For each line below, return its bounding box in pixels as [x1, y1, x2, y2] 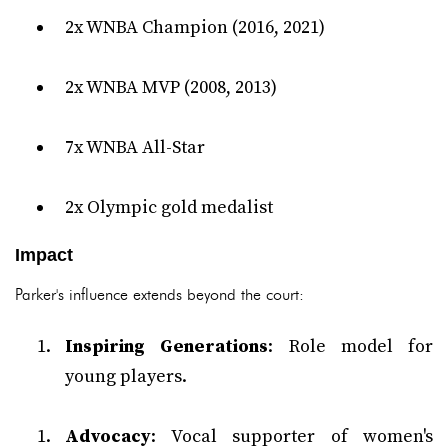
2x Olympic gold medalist [65, 196, 273, 219]
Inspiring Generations [65, 335, 269, 358]
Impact [15, 245, 73, 265]
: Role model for [268, 335, 433, 358]
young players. [65, 365, 187, 388]
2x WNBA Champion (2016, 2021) [65, 16, 325, 39]
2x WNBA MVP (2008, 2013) [65, 76, 277, 99]
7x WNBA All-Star [65, 136, 205, 159]
